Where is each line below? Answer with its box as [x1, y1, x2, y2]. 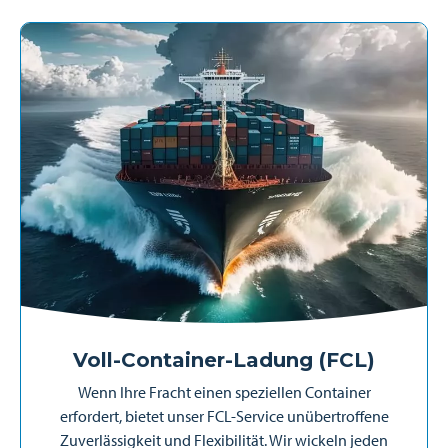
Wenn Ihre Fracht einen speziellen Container [77, 382, 371, 402]
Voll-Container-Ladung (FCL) [73, 348, 375, 372]
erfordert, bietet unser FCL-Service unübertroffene [59, 406, 389, 426]
